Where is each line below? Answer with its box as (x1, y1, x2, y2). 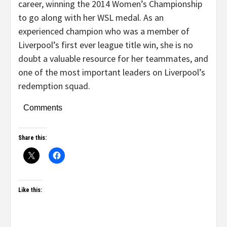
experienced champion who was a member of (18, 25, 190, 37)
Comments (23, 103, 62, 112)
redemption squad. (18, 80, 90, 92)
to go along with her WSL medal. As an (18, 12, 164, 23)
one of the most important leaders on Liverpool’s (18, 66, 205, 78)
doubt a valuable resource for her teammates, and (18, 53, 208, 64)
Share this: (18, 134, 47, 141)
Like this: (18, 186, 42, 194)
